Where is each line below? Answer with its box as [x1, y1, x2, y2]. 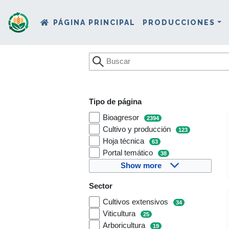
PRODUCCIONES [143, 18, 216, 27]
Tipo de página [88, 97, 142, 106]
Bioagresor [103, 113, 142, 122]
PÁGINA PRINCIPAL [53, 18, 136, 27]
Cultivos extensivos [103, 198, 171, 207]
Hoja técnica [103, 136, 147, 145]
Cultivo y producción [103, 125, 173, 133]
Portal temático [103, 148, 155, 157]
